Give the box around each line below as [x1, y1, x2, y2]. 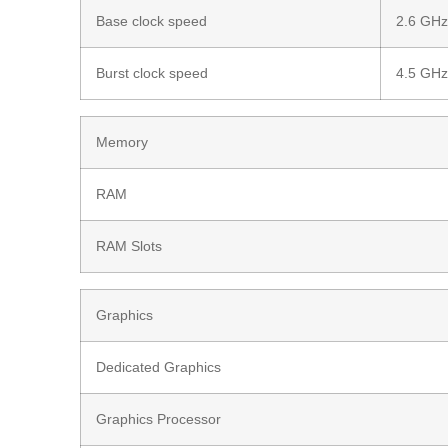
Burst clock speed [96, 64, 209, 81]
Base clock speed [96, 12, 208, 29]
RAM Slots [96, 237, 163, 254]
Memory [96, 133, 149, 150]
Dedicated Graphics [96, 358, 222, 375]
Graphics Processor [96, 410, 222, 427]
